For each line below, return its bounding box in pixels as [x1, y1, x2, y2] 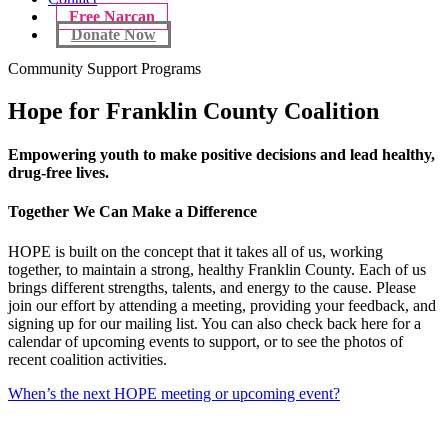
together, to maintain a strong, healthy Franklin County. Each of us [8, 260, 426, 278]
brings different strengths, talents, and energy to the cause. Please [8, 278, 416, 296]
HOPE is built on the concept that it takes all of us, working [8, 242, 383, 260]
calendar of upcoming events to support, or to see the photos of [8, 332, 403, 350]
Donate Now [71, 26, 156, 43]
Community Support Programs [8, 60, 201, 77]
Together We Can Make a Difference [8, 203, 257, 221]
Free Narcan [69, 8, 155, 25]
